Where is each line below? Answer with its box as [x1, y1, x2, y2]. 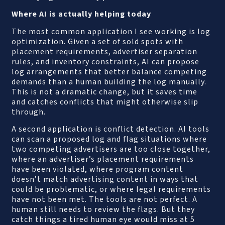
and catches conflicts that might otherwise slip [12, 96, 199, 107]
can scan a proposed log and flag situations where [12, 133, 207, 145]
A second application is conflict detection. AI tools [12, 123, 210, 135]
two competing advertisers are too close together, [12, 143, 211, 155]
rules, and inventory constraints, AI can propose [12, 56, 200, 67]
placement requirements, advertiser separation [12, 46, 198, 57]
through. [12, 106, 46, 118]
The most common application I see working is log [12, 26, 211, 37]
